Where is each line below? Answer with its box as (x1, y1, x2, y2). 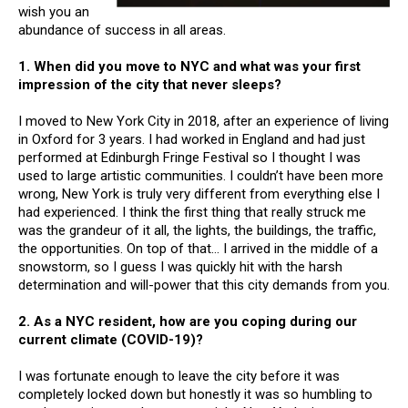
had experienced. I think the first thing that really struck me (18, 204, 366, 220)
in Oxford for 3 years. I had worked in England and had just (18, 131, 365, 148)
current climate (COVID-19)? (18, 331, 203, 348)
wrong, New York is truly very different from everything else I (18, 186, 380, 202)
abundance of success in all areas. (18, 22, 226, 38)
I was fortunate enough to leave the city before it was (18, 368, 340, 384)
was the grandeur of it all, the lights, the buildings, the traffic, (18, 222, 376, 239)
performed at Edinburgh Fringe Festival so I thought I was (18, 149, 361, 166)
